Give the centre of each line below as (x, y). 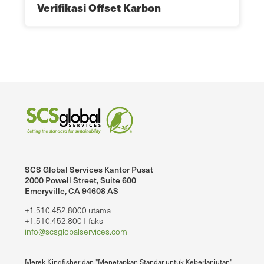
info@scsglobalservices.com (76, 231)
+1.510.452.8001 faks (64, 220)
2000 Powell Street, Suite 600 (80, 180)
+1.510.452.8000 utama (68, 210)
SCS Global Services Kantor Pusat (89, 169)
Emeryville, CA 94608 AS (72, 190)
